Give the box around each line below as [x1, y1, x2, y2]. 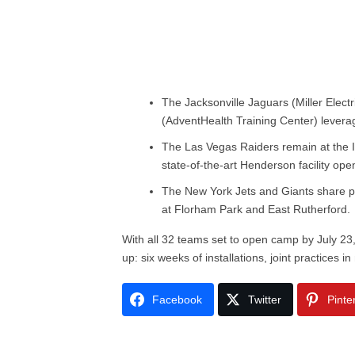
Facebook [152, 293, 203, 306]
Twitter [248, 293, 282, 306]
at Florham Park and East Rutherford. [162, 203, 351, 216]
